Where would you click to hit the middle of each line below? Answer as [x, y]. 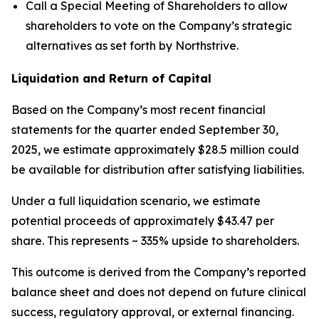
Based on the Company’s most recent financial [138, 110]
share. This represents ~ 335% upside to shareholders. [155, 241]
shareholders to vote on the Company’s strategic [159, 25]
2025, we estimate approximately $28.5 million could [155, 150]
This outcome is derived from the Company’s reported [159, 272]
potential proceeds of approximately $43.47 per [143, 221]
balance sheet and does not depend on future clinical [159, 292]
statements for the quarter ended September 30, [145, 130]
